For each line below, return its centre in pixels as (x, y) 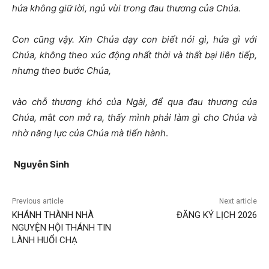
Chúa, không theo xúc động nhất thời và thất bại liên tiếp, (134, 55)
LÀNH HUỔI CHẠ (45, 240)
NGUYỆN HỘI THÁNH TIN (62, 228)
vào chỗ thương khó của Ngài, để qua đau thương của (134, 102)
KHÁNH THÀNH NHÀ (53, 215)
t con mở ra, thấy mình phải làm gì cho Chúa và (155, 118)
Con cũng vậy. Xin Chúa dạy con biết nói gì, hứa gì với (134, 40)
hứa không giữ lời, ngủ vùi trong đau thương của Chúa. (128, 8)
